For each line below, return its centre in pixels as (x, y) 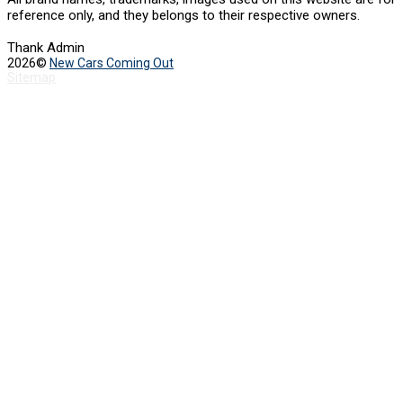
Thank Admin (46, 47)
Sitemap (31, 77)
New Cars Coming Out (112, 63)
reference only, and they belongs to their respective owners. (184, 15)
